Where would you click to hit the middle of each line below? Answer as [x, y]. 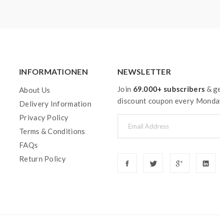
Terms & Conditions [52, 131]
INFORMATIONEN [54, 71]
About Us [35, 90]
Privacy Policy [44, 117]
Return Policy [42, 159]
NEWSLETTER [144, 71]
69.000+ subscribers [169, 89]
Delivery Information [55, 104]
